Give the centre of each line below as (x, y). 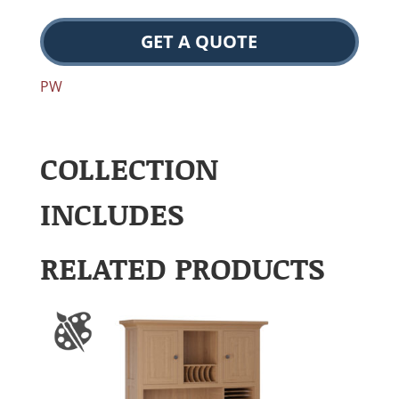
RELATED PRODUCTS (182, 267)
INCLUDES (112, 213)
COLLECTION (129, 167)
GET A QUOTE (199, 41)
